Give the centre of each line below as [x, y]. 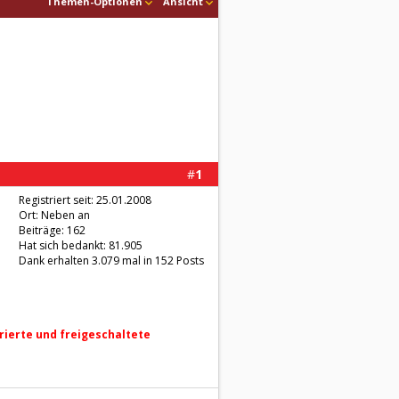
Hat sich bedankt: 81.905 [81, 245]
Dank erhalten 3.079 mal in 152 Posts [111, 261]
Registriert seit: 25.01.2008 [85, 200]
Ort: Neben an [54, 215]
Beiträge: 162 [52, 230]
